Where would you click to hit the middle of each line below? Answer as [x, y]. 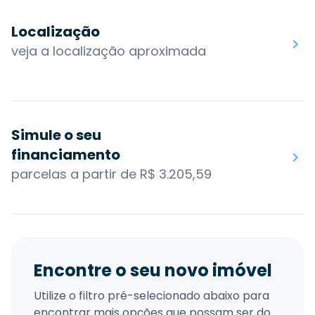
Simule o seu [56, 135]
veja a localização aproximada [109, 51]
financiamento [66, 155]
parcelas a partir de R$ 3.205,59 [111, 174]
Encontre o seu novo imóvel [153, 271]
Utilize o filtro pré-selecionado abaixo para [152, 296]
